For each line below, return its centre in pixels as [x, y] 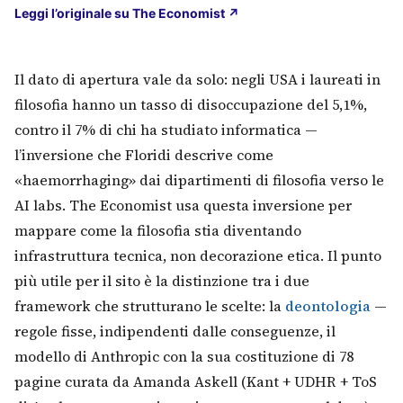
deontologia [328, 306]
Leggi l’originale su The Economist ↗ [127, 13]
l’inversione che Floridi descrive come [144, 155]
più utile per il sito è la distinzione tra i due [162, 281]
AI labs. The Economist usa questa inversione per [183, 205]
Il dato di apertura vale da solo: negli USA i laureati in [197, 79]
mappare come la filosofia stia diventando [158, 230]
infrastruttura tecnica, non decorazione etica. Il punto [198, 255]
